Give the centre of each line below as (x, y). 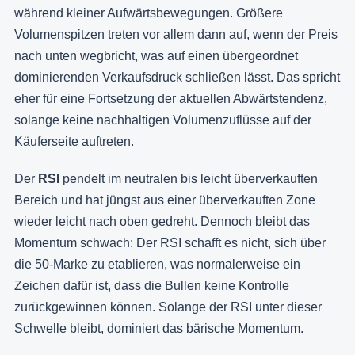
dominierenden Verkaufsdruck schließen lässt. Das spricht (177, 78)
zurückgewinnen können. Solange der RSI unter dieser (168, 307)
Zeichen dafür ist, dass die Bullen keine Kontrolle (152, 286)
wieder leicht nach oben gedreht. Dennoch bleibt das (162, 222)
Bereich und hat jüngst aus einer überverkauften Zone (165, 200)
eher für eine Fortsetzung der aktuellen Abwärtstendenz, (171, 99)
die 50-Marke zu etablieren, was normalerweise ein (157, 265)
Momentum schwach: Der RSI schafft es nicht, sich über (170, 243)
